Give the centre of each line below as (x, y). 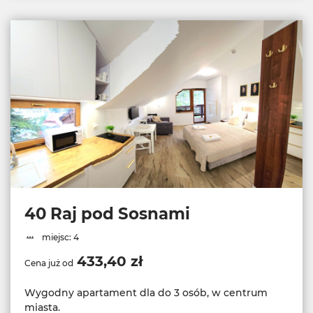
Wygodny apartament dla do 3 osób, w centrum (146, 293)
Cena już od (49, 263)
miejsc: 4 (59, 237)
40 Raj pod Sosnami (107, 214)
